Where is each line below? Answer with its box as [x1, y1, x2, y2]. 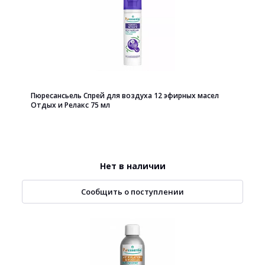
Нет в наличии [99, 160, 166, 172]
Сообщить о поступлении [81, 186, 184, 197]
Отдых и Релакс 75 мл [31, 100, 110, 110]
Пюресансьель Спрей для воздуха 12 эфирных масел [31, 91, 219, 101]
